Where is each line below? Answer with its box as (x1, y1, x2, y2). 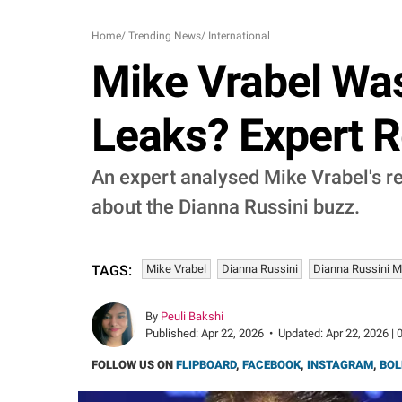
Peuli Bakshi (161, 310, 223, 323)
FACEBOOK (242, 358, 301, 371)
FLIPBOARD (176, 358, 236, 371)
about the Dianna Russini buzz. (92, 196, 360, 218)
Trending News (128, 30, 201, 42)
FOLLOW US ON (92, 358, 176, 371)
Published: (145, 327, 201, 340)
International (208, 30, 270, 42)
